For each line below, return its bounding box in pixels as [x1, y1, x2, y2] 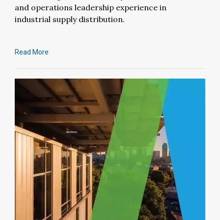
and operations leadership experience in [15, 2, 166, 12]
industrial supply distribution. [15, 14, 125, 24]
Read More [15, 48, 49, 56]
